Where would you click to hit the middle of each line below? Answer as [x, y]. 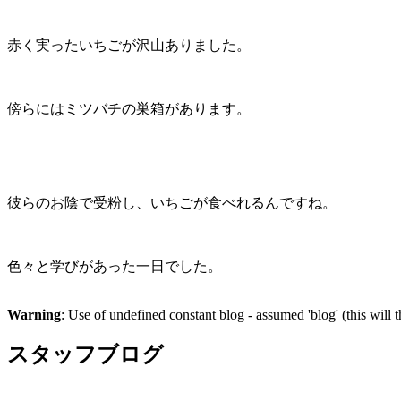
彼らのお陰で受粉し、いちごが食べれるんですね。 [172, 202]
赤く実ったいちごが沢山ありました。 [129, 45]
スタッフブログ [85, 355]
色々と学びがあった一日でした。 [115, 266]
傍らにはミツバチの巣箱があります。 [129, 108]
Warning [34, 314]
